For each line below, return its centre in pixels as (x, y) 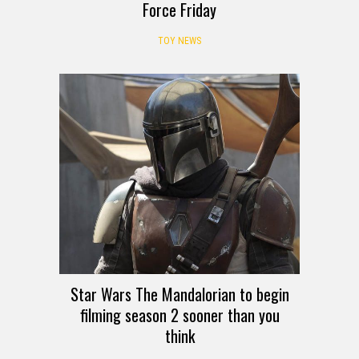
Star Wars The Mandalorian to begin (179, 294)
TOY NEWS (179, 40)
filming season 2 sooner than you (179, 315)
